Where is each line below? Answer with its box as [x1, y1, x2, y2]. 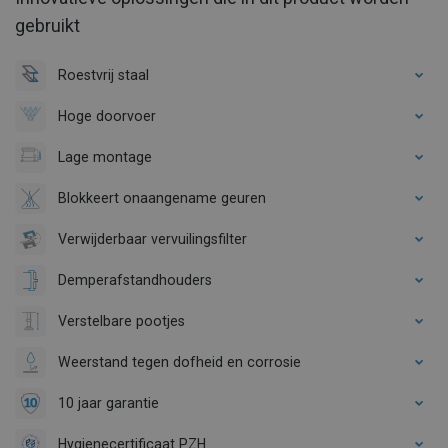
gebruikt [15, 14, 80, 36]
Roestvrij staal [58, 66, 149, 83]
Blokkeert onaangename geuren [58, 189, 266, 206]
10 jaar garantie [58, 394, 159, 411]
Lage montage [58, 148, 152, 165]
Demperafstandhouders [58, 271, 212, 288]
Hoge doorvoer [58, 107, 156, 124]
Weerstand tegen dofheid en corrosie [58, 353, 301, 370]
